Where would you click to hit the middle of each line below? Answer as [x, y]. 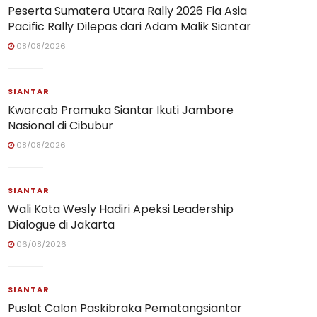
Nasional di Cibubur [60, 126]
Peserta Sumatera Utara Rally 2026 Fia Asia [127, 11]
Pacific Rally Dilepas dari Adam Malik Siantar [129, 27]
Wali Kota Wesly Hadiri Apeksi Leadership [121, 209]
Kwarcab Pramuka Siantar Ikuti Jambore [121, 110]
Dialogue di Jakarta [61, 225]
